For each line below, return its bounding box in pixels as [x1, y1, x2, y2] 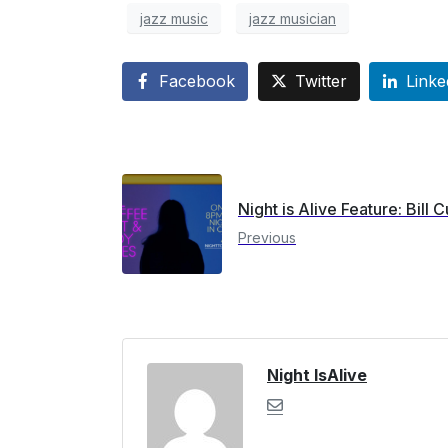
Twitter [294, 71, 347, 92]
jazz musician [249, 9, 336, 27]
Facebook [159, 71, 235, 92]
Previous [238, 229, 296, 247]
